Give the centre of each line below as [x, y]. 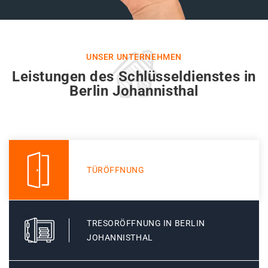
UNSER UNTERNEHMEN [134, 57]
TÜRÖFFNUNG [116, 170]
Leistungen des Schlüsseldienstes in [134, 77]
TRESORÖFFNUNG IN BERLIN [146, 223]
